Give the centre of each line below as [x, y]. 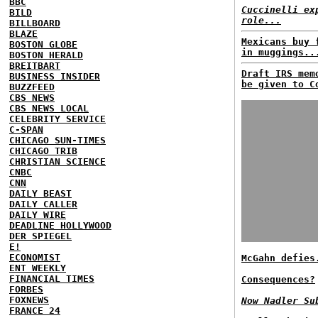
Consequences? [278, 279]
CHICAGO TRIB [43, 150]
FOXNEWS [29, 300]
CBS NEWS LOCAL [49, 108]
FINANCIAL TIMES [52, 278]
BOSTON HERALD [46, 55]
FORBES [26, 289]
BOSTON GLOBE [43, 44]
